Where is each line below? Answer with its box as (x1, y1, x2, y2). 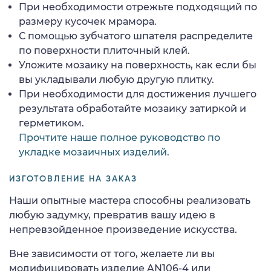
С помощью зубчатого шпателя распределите (19, 30, 253, 42)
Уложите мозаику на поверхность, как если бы (19, 59, 256, 71)
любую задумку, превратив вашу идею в (9, 209, 215, 221)
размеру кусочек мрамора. (19, 15, 157, 27)
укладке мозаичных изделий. (19, 146, 169, 158)
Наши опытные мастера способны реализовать (9, 194, 250, 206)
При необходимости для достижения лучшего (19, 88, 256, 100)
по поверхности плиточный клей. (19, 44, 190, 56)
